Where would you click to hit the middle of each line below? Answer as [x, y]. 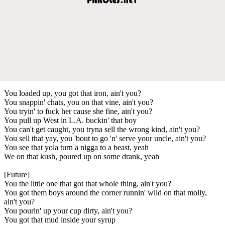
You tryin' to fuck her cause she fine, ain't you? [78, 111]
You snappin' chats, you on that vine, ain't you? [79, 102]
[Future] [17, 174]
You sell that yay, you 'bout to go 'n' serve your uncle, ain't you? [105, 138]
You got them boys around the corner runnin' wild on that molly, [105, 192]
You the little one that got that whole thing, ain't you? [88, 183]
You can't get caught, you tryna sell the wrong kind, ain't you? [102, 129]
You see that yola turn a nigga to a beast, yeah [76, 147]
